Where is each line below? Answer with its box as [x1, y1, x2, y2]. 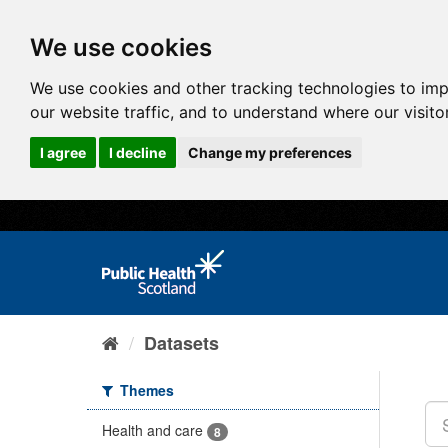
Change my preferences [188, 143, 352, 161]
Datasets [144, 330, 219, 356]
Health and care [102, 420, 203, 440]
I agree [40, 143, 86, 161]
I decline [108, 143, 166, 161]
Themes [116, 380, 174, 400]
